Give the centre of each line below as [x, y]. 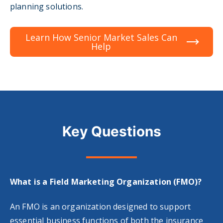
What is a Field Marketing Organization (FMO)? [106, 181]
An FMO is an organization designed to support [101, 207]
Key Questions [111, 131]
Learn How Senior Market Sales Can [101, 37]
